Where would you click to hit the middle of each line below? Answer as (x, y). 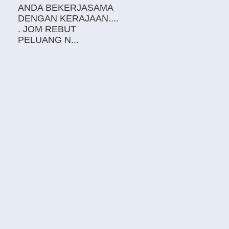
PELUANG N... (48, 40)
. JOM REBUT (47, 29)
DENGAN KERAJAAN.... (68, 18)
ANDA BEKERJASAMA (65, 7)
